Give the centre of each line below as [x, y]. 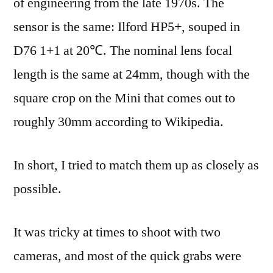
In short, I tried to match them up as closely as [136, 165]
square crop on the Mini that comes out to [124, 98]
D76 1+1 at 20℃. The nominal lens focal [123, 51]
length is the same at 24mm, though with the [132, 75]
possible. [37, 189]
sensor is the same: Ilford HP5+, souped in [127, 27]
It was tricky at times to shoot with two [117, 232]
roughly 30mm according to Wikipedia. [119, 122]
